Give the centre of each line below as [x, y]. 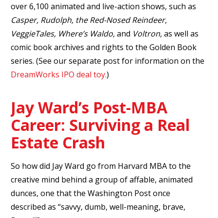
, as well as [180, 33]
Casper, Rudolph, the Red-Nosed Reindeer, [89, 20]
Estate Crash [58, 142]
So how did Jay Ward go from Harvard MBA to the [101, 166]
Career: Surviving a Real [100, 125]
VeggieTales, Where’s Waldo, [64, 33]
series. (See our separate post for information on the [108, 61]
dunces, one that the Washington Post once [91, 193]
